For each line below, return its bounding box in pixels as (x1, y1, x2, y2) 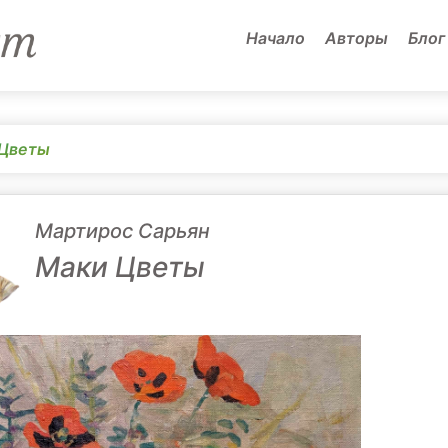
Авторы (325, 27, 388, 48)
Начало (246, 27, 305, 48)
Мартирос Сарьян (35, 219, 210, 243)
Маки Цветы (35, 250, 205, 284)
